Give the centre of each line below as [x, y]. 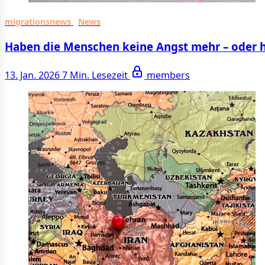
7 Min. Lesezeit [96, 75]
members [168, 75]
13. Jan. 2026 [32, 75]
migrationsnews [39, 21]
